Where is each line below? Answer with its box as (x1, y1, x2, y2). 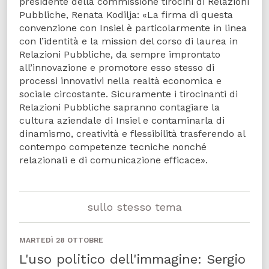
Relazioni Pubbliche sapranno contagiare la (19, 101, 220, 113)
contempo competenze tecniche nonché (19, 141, 207, 153)
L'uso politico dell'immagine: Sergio (19, 252, 246, 267)
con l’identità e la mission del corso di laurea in (19, 35, 238, 47)
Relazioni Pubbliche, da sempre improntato (19, 49, 220, 60)
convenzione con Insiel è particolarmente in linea (19, 22, 247, 34)
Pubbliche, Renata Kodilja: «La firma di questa (19, 9, 233, 20)
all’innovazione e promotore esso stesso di (19, 62, 214, 73)
